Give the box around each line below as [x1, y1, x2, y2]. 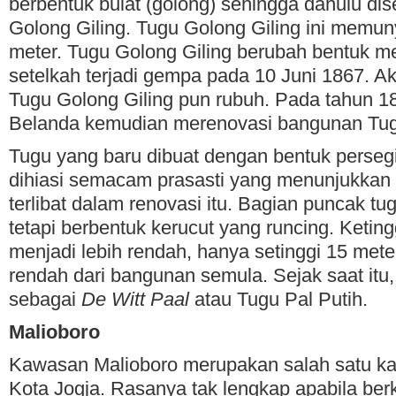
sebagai [9, 288, 81, 310]
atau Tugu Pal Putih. [189, 288, 368, 310]
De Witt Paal [81, 288, 189, 310]
